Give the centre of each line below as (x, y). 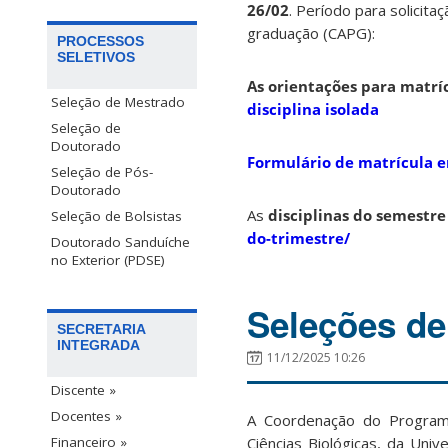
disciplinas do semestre (357, 215)
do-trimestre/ (298, 238)
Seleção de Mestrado (118, 102)
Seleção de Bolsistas (116, 216)
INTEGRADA (98, 345)
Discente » (83, 390)
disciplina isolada (313, 109)
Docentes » (86, 416)
